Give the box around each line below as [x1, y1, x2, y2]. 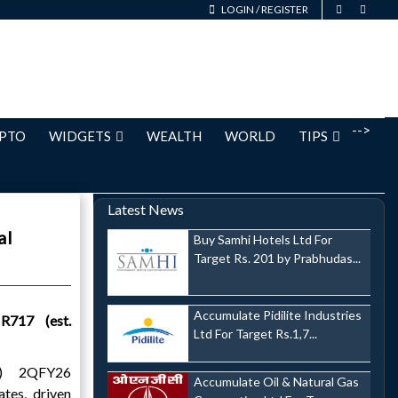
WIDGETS [49, 128, 111, 144]
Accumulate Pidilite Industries [193, 306, 362, 322]
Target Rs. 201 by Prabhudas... [193, 251, 361, 266]
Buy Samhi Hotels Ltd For [193, 232, 332, 247]
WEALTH [147, 128, 202, 144]
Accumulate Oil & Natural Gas [193, 374, 359, 390]
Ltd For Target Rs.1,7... [193, 325, 317, 341]
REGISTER [261, 3, 308, 16]
